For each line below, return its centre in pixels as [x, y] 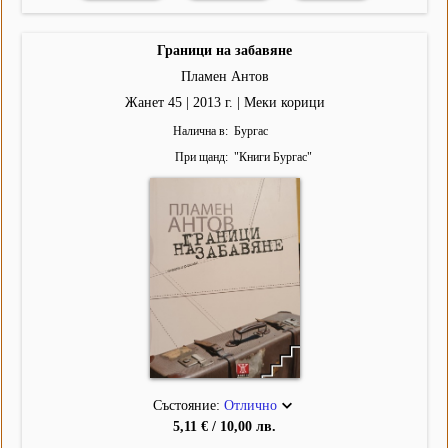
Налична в [198, 131]
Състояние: [188, 406]
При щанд [199, 157]
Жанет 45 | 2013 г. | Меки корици [224, 103]
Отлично [250, 406]
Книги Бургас [272, 157]
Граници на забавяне [224, 51]
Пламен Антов [224, 77]
